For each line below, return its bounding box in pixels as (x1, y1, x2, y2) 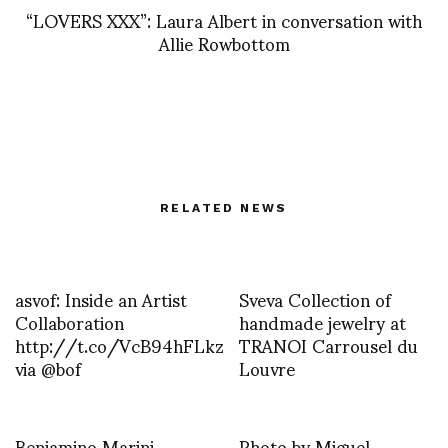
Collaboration (15, 295, 124, 349)
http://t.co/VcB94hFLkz (15, 318, 224, 372)
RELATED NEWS (160, 201, 288, 216)
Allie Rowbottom (158, 16, 290, 70)
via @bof (15, 341, 81, 395)
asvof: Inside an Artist (15, 272, 187, 326)
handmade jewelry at (239, 295, 406, 349)
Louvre (239, 341, 295, 395)
